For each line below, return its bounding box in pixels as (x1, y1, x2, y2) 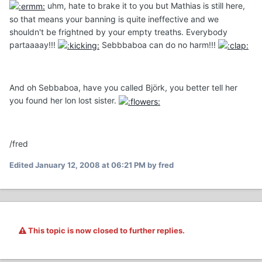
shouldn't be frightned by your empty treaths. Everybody (9, 27, 227, 37)
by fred (146, 160, 174, 170)
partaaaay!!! (9, 40, 58, 50)
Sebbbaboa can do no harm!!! (99, 40, 218, 50)
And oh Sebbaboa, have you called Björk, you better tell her (9, 82, 237, 93)
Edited (9, 160, 35, 170)
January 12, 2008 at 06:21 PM (35, 160, 146, 170)
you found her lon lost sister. (9, 95, 119, 106)
